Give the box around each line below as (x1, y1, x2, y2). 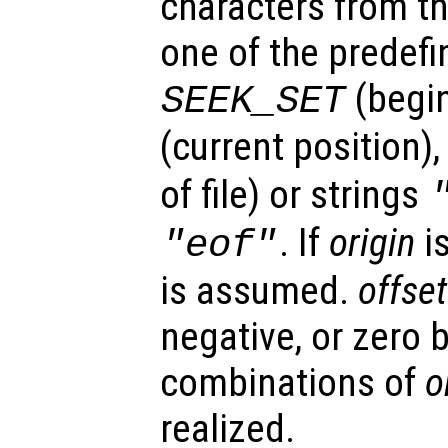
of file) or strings (160, 171, 428, 218)
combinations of (160, 359, 425, 406)
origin (329, 219, 416, 266)
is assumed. (160, 267, 358, 314)
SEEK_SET (160, 78, 345, 124)
